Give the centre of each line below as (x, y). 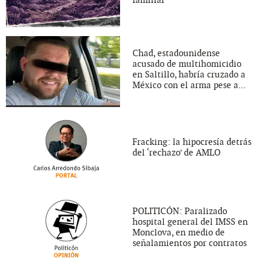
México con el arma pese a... (189, 85)
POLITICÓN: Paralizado (180, 211)
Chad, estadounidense (176, 53)
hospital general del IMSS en (190, 222)
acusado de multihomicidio (187, 64)
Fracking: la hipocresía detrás (192, 142)
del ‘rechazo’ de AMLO (177, 153)
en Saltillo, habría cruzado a (189, 74)
